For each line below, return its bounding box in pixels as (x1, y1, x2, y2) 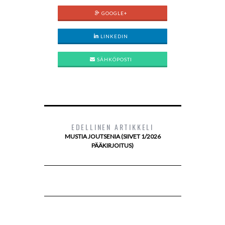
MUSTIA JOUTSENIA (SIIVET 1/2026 (64, 133, 161, 141)
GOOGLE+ (99, 10, 128, 17)
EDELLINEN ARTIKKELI (71, 122, 154, 133)
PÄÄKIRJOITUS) (91, 142, 134, 150)
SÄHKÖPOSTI (95, 56, 132, 63)
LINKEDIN (99, 33, 129, 40)
